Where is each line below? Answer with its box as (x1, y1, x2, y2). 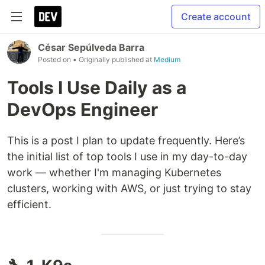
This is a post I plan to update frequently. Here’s (7, 134, 245, 147)
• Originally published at (73, 55, 154, 64)
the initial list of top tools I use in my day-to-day (7, 150, 247, 163)
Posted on (38, 55, 73, 64)
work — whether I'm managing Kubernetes (7, 166, 221, 179)
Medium (154, 55, 180, 64)
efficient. (7, 198, 51, 211)
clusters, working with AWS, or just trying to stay (7, 182, 251, 195)
